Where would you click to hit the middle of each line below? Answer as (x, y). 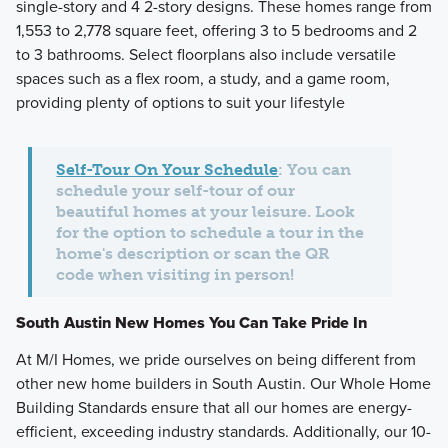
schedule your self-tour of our (176, 191)
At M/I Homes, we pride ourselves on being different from (215, 360)
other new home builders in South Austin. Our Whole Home (223, 384)
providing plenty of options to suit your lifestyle (180, 103)
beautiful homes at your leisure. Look (206, 212)
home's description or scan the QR (193, 254)
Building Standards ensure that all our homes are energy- (213, 408)
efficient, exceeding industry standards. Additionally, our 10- (223, 432)
